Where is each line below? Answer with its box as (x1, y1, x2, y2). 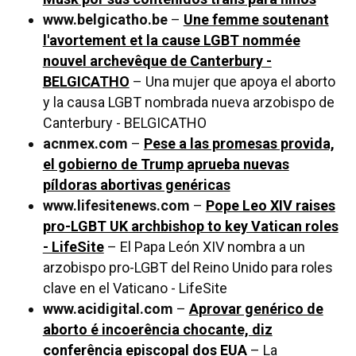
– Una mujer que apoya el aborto (129, 73, 335, 91)
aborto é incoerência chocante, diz (42, 321, 273, 339)
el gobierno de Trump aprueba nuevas (42, 156, 289, 173)
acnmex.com (42, 135, 128, 153)
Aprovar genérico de (188, 300, 323, 318)
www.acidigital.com (42, 300, 173, 318)
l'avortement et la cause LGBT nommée (42, 32, 300, 49)
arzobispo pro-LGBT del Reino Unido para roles (42, 259, 333, 277)
